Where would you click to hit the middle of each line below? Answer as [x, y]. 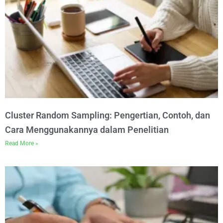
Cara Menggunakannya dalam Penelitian [87, 130]
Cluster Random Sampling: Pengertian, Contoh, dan [108, 115]
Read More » [22, 143]
